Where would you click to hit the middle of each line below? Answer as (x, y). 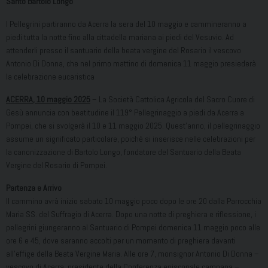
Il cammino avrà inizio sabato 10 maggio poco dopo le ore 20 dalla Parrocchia (134, 201)
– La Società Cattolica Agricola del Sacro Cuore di (173, 100)
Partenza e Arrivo (34, 188)
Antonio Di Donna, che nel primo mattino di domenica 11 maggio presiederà (131, 64)
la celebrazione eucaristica (50, 77)
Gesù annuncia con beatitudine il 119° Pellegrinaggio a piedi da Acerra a (125, 113)
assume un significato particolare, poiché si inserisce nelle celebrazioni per (131, 139)
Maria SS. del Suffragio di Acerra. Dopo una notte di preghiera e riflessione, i (131, 214)
